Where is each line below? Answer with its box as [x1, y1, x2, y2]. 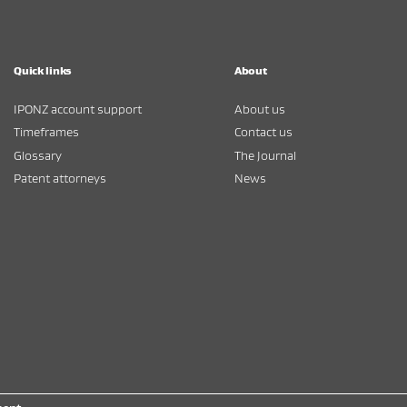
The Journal [234, 146, 296, 163]
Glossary [14, 146, 63, 163]
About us [234, 100, 285, 116]
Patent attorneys [14, 170, 107, 186]
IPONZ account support [14, 100, 143, 116]
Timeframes [14, 124, 80, 140]
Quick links [14, 63, 71, 77]
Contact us [234, 124, 293, 140]
